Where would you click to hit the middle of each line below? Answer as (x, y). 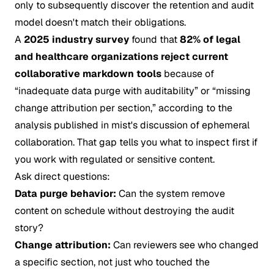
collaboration (44, 142)
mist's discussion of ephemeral (180, 125)
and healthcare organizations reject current (121, 57)
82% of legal (210, 39)
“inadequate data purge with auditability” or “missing (133, 91)
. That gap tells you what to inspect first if (165, 142)
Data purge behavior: (65, 194)
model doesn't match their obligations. (100, 22)
